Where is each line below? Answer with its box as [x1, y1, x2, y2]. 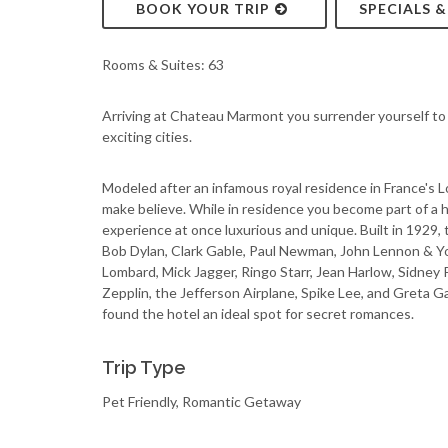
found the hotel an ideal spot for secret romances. [102, 305, 414, 322]
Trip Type [102, 357, 186, 378]
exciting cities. [102, 128, 192, 145]
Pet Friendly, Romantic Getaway [102, 393, 301, 410]
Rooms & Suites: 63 [102, 56, 224, 73]
